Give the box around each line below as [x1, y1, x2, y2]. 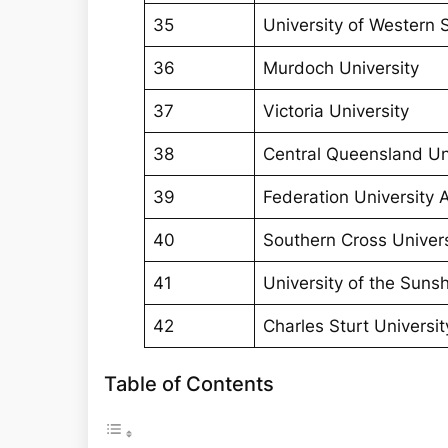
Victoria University [263, 101, 410, 122]
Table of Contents [104, 371, 274, 397]
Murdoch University [263, 58, 420, 79]
